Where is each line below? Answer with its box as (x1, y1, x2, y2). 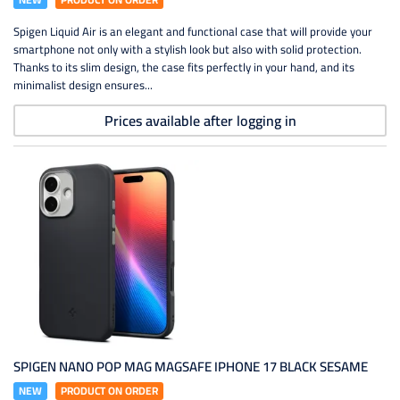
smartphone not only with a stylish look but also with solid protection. (13, 38, 362, 60)
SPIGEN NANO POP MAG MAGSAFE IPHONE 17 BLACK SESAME (13, 354, 368, 379)
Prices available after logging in (104, 107, 296, 134)
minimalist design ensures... (13, 74, 153, 96)
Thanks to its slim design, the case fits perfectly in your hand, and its (13, 56, 354, 78)
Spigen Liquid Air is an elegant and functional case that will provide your (13, 21, 372, 42)
